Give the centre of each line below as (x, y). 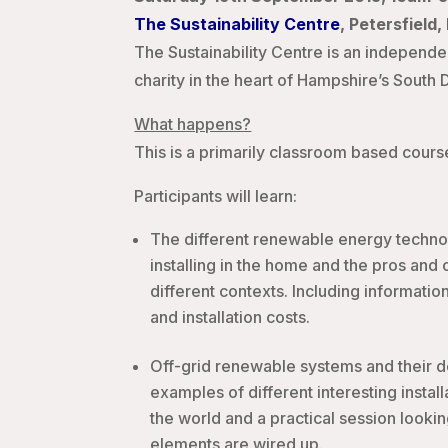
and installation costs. (230, 317)
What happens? (193, 124)
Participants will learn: (216, 196)
